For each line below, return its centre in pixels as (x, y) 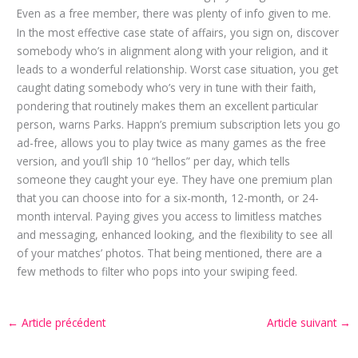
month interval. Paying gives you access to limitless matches (170, 216)
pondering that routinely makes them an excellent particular (168, 105)
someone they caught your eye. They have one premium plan (175, 179)
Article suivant (303, 322)
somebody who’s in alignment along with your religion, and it (173, 50)
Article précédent (62, 322)
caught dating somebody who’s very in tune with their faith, (167, 87)
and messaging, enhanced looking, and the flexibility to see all (175, 234)
